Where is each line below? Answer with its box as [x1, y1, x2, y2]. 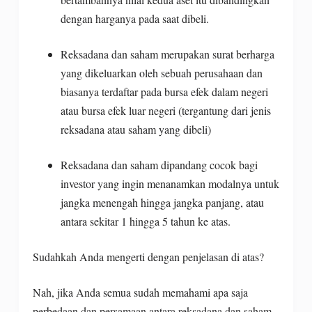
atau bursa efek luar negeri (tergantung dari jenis [60, 102, 271, 118]
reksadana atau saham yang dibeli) [60, 121, 211, 136]
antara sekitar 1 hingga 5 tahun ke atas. [60, 213, 234, 228]
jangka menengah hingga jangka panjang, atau [60, 194, 264, 210]
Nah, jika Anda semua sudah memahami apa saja [32, 284, 248, 299]
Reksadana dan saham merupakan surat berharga [60, 46, 274, 61]
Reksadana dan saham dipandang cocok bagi [60, 157, 258, 172]
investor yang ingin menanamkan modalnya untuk [60, 175, 279, 191]
